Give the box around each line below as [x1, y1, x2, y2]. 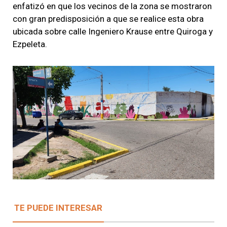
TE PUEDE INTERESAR [14, 202, 102, 213]
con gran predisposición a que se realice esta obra [13, 13, 204, 24]
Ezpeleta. [13, 39, 47, 49]
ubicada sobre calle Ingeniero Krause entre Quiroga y [13, 26, 213, 36]
